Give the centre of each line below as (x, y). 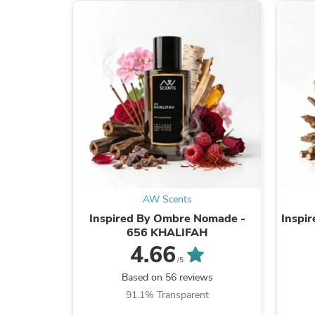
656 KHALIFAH (167, 232)
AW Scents (167, 199)
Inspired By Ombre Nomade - (167, 218)
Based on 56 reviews (167, 277)
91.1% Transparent (167, 295)
